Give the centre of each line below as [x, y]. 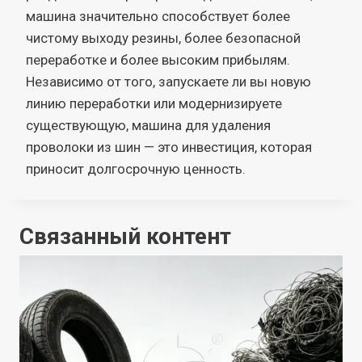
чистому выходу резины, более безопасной [163, 38]
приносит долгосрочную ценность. [136, 168]
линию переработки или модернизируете [154, 103]
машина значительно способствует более [158, 16]
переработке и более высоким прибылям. [158, 59]
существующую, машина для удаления [148, 125]
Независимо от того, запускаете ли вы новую [168, 81]
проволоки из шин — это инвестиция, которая [169, 147]
